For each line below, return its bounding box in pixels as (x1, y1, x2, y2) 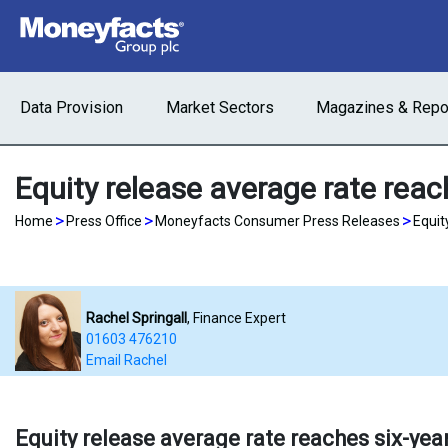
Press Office (66, 213, 142, 229)
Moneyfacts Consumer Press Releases (155, 213, 400, 229)
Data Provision (20, 98, 123, 117)
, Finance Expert (187, 310, 287, 326)
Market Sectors (166, 98, 274, 117)
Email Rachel (86, 352, 168, 368)
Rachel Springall (86, 310, 188, 326)
